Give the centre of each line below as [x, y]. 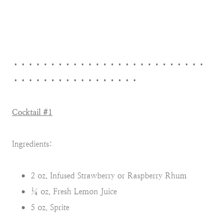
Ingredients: [32, 144]
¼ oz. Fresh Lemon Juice [74, 191]
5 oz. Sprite [50, 207]
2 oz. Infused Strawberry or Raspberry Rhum [109, 175]
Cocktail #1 [32, 112]
